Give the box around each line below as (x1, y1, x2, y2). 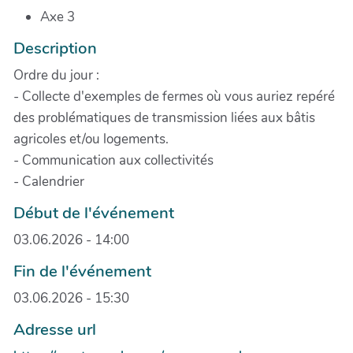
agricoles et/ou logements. (13, 129, 169, 148)
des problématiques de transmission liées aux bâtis (13, 108, 315, 127)
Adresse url (13, 318, 96, 340)
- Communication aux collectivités (13, 150, 214, 169)
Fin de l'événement (13, 259, 151, 282)
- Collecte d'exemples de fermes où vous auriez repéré (13, 87, 335, 106)
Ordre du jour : (13, 65, 99, 84)
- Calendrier (13, 172, 84, 191)
